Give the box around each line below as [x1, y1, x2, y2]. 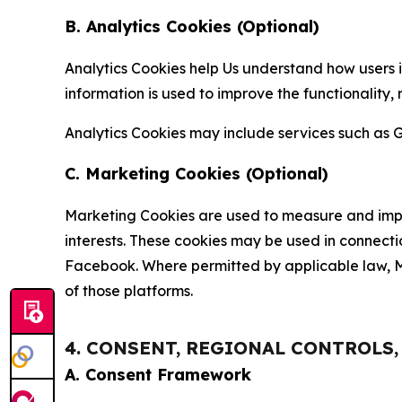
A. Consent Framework [65, 364, 251, 385]
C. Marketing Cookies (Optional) [65, 163, 328, 184]
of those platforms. [65, 282, 193, 300]
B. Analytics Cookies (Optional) [65, 16, 319, 37]
